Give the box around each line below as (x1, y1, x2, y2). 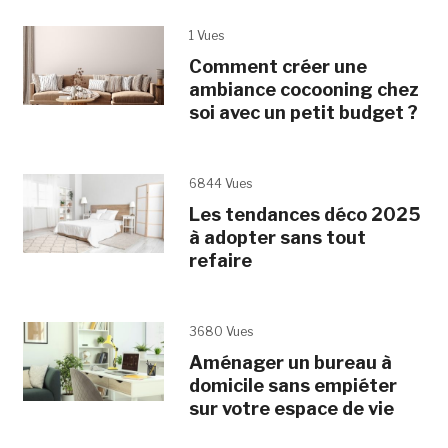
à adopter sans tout (188, 226, 366, 248)
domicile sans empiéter (188, 374, 397, 396)
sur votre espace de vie (188, 397, 394, 419)
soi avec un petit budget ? (188, 101, 418, 123)
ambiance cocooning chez (188, 78, 419, 100)
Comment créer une (188, 55, 367, 77)
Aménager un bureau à (188, 351, 392, 373)
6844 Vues (188, 175, 252, 191)
